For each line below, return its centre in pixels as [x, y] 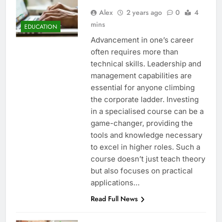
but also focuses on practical [141, 171]
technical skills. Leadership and [146, 64]
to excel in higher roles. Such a [145, 147]
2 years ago [144, 13]
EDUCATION [41, 27]
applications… [115, 183]
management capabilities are [141, 76]
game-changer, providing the [141, 123]
